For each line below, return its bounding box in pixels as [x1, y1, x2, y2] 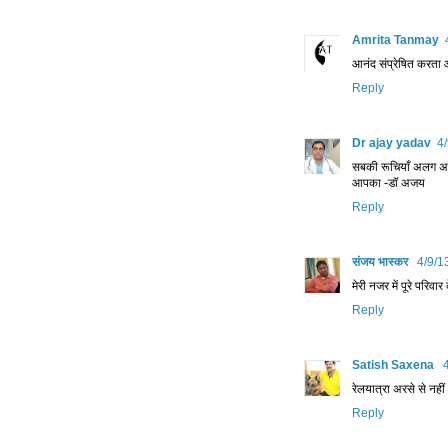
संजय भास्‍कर [352, 255, 411, 270]
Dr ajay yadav [352, 136, 431, 151]
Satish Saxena [352, 358, 437, 373]
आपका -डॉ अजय [352, 176, 425, 191]
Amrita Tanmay [352, 33, 439, 48]
